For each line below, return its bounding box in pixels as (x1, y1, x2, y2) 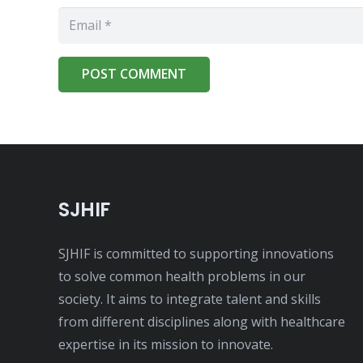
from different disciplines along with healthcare (58, 313, 345, 331)
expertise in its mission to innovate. (58, 335, 273, 354)
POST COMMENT (81, 65, 186, 83)
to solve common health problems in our (58, 267, 305, 286)
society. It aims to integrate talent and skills (58, 290, 321, 309)
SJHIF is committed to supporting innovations (58, 245, 334, 263)
